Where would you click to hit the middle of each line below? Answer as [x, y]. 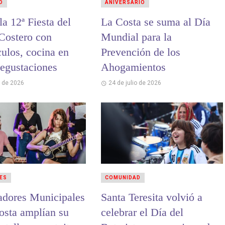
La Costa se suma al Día [155, 22]
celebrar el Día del [142, 212]
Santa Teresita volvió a [151, 197]
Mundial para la [136, 37]
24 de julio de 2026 [135, 83]
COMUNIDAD [123, 178]
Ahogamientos [133, 67]
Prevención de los [140, 52]
